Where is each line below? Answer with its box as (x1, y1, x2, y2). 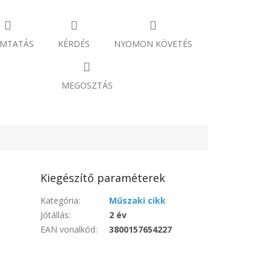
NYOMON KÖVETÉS (114, 38, 193, 50)
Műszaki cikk (109, 194, 166, 206)
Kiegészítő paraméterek (40, 170, 166, 185)
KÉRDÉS (58, 38, 90, 50)
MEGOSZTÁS (61, 79, 113, 91)
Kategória (40, 194, 79, 206)
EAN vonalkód (40, 223, 96, 235)
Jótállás (40, 209, 69, 221)
